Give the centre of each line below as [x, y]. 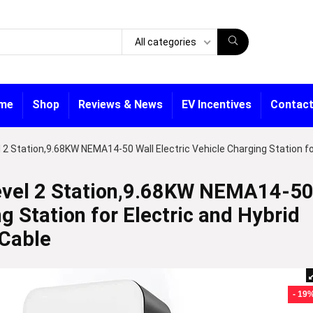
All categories [166, 42]
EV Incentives [217, 104]
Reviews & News [121, 104]
